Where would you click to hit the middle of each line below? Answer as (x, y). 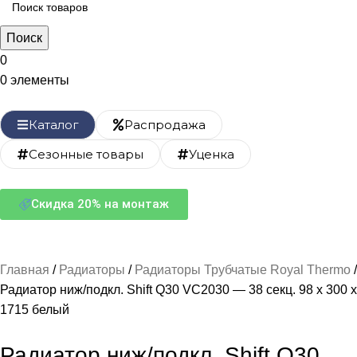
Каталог (54, 125)
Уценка (212, 154)
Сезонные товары (86, 154)
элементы (40, 80)
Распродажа (165, 125)
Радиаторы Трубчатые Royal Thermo (244, 270)
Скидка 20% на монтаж (100, 204)
